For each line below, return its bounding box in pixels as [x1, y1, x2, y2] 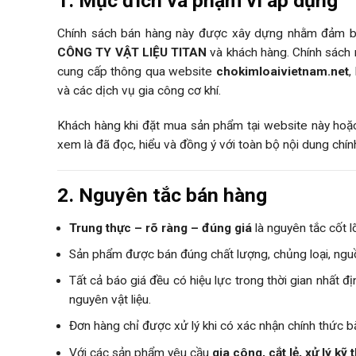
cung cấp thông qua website [57, 64, 217, 79]
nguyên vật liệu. [69, 292, 151, 308]
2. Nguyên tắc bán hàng [57, 184, 267, 207]
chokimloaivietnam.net [216, 64, 350, 79]
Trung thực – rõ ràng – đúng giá [69, 220, 252, 235]
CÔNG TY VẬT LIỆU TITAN [57, 44, 207, 60]
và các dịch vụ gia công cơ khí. [57, 83, 221, 98]
